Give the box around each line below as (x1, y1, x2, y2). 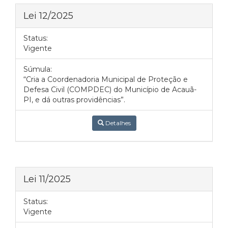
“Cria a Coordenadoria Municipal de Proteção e (23, 75, 188, 84)
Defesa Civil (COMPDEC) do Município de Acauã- (23, 85, 196, 94)
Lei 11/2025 (23, 173, 71, 185)
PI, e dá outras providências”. (23, 95, 125, 104)
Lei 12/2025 (23, 10, 73, 21)
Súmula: (23, 65, 52, 74)
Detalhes (103, 119, 131, 127)
